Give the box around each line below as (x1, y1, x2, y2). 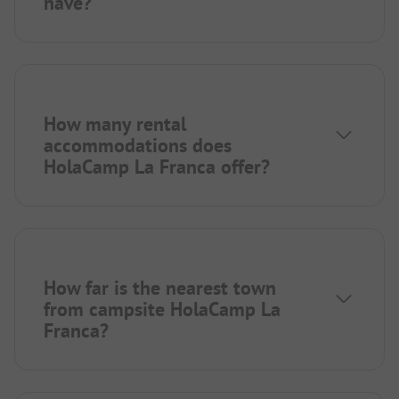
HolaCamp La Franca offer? (44, 153, 270, 179)
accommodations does (44, 132, 232, 158)
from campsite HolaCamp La (44, 296, 281, 322)
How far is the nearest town (44, 274, 276, 300)
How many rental (44, 110, 186, 136)
